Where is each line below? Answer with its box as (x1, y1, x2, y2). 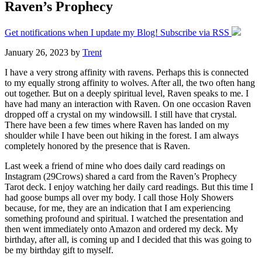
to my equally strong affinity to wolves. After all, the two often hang (5, 77, 255, 88)
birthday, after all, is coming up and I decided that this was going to (5, 234, 251, 244)
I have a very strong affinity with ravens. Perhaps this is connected (5, 67, 249, 77)
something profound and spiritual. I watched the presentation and (5, 213, 243, 223)
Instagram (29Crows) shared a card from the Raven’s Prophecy (5, 171, 237, 181)
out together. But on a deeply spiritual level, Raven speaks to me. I (5, 88, 249, 98)
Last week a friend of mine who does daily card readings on (5, 160, 225, 171)
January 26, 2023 (5, 47, 68, 57)
